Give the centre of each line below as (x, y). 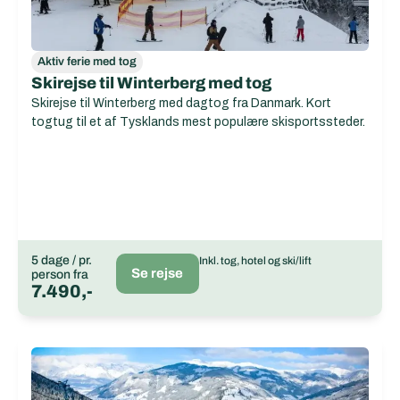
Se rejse (158, 273)
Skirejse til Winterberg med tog (151, 83)
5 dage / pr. (62, 260)
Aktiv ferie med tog (87, 62)
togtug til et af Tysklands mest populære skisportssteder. (198, 122)
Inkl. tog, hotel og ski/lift (255, 261)
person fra (60, 275)
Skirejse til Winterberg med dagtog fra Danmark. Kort (181, 103)
